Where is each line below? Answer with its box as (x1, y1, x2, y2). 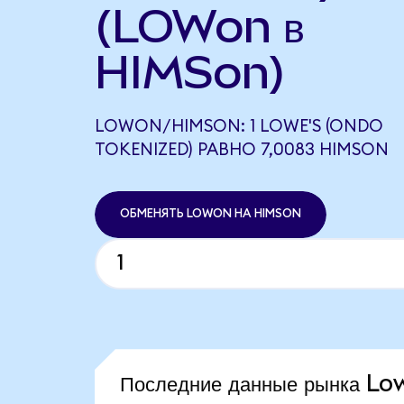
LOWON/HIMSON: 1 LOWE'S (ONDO (94, 117, 383, 135)
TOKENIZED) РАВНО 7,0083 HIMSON (94, 141, 389, 159)
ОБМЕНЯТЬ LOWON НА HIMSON (119, 207, 301, 221)
